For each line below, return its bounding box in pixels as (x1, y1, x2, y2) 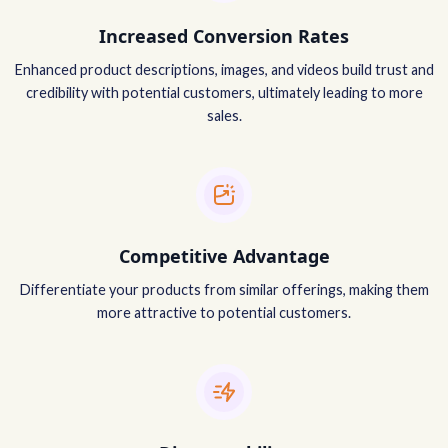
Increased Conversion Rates (99, 23, 349, 48)
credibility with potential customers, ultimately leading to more (25, 83, 423, 101)
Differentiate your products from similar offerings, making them (19, 280, 429, 298)
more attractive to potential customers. (97, 303, 351, 321)
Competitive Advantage (118, 243, 330, 268)
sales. (206, 106, 242, 124)
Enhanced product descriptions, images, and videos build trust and (14, 60, 434, 78)
